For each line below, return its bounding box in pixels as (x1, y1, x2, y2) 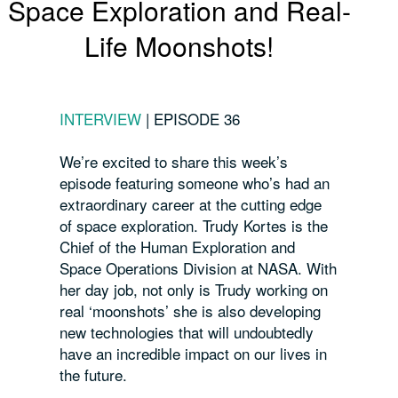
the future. (60, 363, 128, 386)
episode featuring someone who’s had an (60, 171, 330, 195)
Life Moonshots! (84, 27, 275, 66)
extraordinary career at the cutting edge (60, 193, 322, 216)
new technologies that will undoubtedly (60, 321, 314, 344)
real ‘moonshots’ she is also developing (60, 299, 322, 322)
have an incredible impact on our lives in (60, 342, 328, 365)
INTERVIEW (60, 107, 142, 131)
